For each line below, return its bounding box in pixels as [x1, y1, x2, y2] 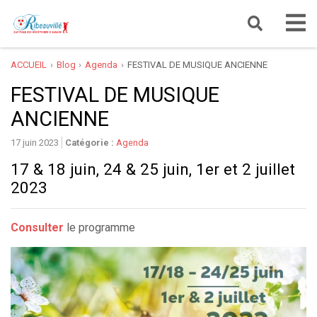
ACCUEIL [11, 59, 47, 70]
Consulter [11, 220, 64, 234]
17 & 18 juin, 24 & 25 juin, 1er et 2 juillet [11, 159, 295, 178]
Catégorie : [65, 137, 116, 148]
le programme [64, 220, 135, 234]
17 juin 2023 [11, 137, 59, 148]
